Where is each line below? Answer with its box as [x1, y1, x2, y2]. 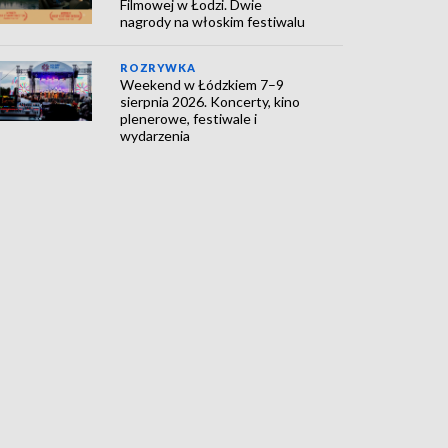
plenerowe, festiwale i [120, 110, 258, 127]
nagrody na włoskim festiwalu [120, 13, 306, 30]
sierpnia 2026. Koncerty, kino [120, 93, 301, 110]
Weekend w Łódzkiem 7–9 [120, 76, 285, 93]
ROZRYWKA [120, 61, 196, 74]
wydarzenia [120, 127, 191, 144]
